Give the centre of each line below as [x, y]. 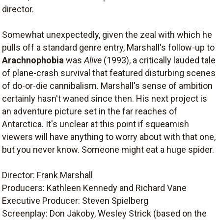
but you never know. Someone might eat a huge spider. [108, 150]
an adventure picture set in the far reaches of [90, 111]
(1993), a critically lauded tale [159, 60]
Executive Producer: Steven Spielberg [75, 201]
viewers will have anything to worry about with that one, [109, 137]
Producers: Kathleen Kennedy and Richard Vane [94, 188]
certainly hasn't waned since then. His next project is [105, 98]
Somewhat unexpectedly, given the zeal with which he [107, 35]
